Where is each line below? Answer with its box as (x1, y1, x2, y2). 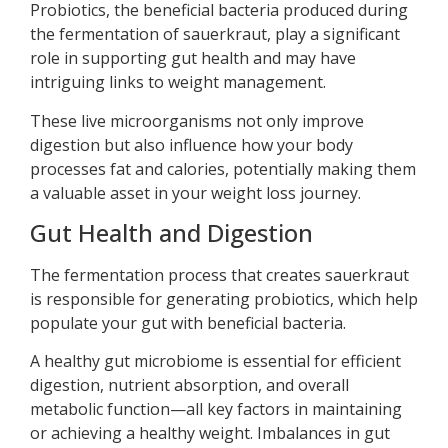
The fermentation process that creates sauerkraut (30, 264, 409, 287)
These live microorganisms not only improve (30, 109, 364, 132)
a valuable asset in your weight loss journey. (30, 181, 361, 204)
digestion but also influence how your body (30, 133, 353, 156)
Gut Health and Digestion (30, 216, 313, 250)
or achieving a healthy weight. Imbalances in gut (30, 422, 390, 445)
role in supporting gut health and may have (30, 47, 356, 70)
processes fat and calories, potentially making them (30, 157, 416, 180)
